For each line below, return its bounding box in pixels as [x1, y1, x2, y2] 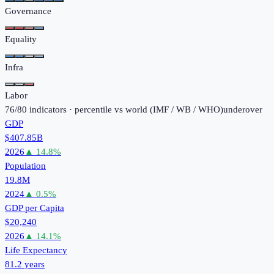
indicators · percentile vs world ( [27, 104, 153, 114]
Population [5, 160, 46, 171]
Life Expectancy [5, 245, 67, 255]
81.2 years [5, 259, 45, 269]
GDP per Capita [5, 202, 64, 213]
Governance [5, 6, 51, 16]
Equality [5, 34, 37, 44]
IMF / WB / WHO [153, 104, 220, 114]
